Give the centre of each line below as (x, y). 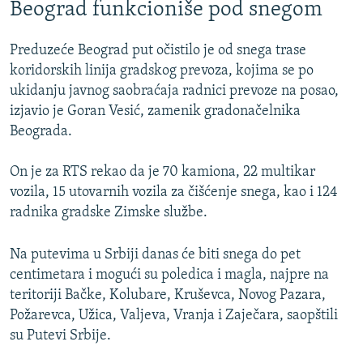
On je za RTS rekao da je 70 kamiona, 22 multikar (162, 173)
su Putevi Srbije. (60, 336)
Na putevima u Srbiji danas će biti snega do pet (155, 255)
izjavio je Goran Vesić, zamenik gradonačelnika (155, 112)
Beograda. (41, 132)
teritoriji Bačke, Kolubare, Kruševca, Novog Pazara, (168, 296)
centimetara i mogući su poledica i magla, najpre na (169, 275)
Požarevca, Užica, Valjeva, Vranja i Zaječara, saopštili (174, 316)
